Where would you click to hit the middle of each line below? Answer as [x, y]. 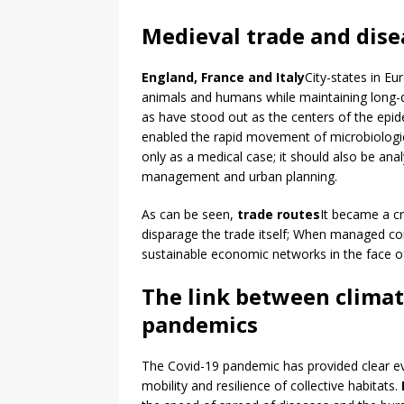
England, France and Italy [223, 78]
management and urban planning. [239, 177]
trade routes [279, 215]
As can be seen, [189, 215]
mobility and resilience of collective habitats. [271, 386]
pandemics [200, 325]
